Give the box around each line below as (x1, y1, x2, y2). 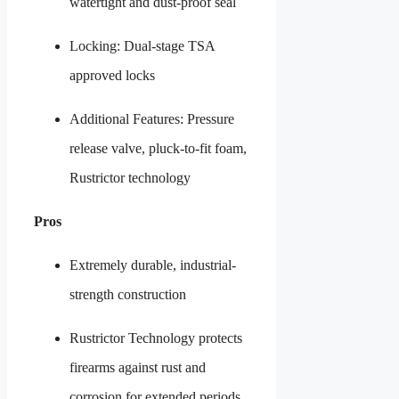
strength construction (69, 287, 186, 303)
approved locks (69, 68, 155, 84)
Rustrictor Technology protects (69, 330, 242, 346)
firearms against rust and (69, 360, 206, 376)
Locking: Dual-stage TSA (69, 38, 215, 54)
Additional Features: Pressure (69, 111, 234, 127)
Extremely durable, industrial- (69, 257, 236, 273)
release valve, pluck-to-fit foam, (69, 141, 247, 157)
